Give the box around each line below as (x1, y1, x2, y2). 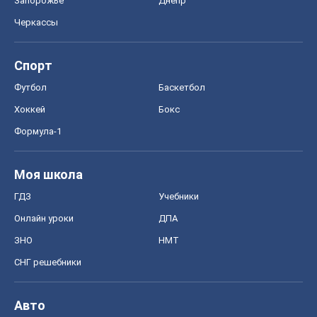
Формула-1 (14, 126, 62, 137)
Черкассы (14, 17, 58, 28)
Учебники (158, 191, 199, 202)
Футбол (14, 82, 47, 93)
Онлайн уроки (14, 213, 74, 224)
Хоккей (14, 104, 45, 115)
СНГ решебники (14, 257, 81, 268)
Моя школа (14, 167, 83, 183)
